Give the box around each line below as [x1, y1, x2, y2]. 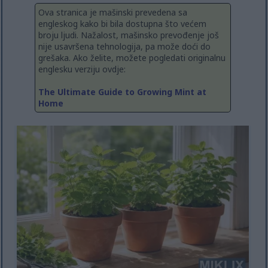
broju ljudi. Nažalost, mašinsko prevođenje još [38, 29, 219, 41]
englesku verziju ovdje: [38, 63, 126, 75]
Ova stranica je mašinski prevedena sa [38, 7, 187, 19]
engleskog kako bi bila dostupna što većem [38, 18, 206, 30]
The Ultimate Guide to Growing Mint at [38, 86, 206, 98]
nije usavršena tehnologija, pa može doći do [38, 41, 211, 53]
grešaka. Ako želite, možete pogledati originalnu [38, 52, 226, 64]
